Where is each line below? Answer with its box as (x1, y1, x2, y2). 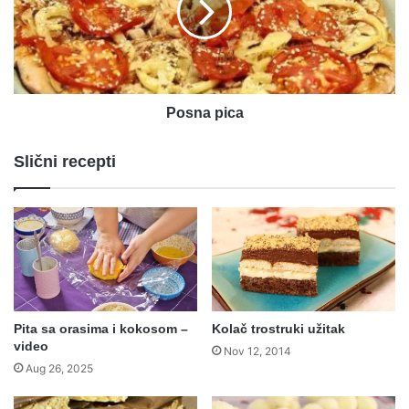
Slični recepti (14, 152, 116, 172)
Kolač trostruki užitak (212, 320, 345, 336)
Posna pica (165, 105, 244, 121)
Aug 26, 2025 (26, 361, 93, 375)
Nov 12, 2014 (224, 343, 291, 358)
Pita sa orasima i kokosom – (14, 320, 188, 336)
